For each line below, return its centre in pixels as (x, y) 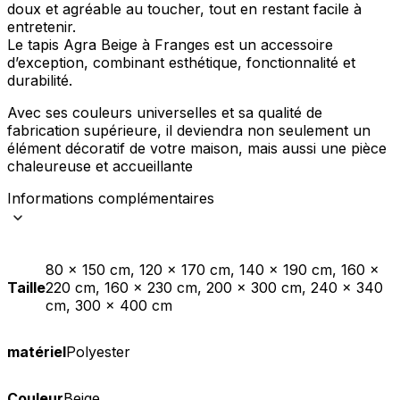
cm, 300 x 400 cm (109, 305)
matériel (37, 351)
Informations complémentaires (111, 198)
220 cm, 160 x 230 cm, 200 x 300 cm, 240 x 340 (214, 287)
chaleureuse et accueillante (100, 166)
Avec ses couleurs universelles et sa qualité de (165, 112)
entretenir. (42, 26)
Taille (26, 287)
